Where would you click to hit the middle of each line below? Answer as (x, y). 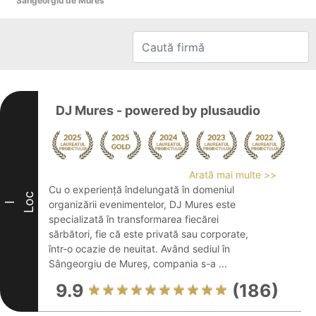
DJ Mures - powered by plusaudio (158, 110)
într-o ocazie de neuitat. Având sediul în (139, 249)
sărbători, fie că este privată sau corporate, (148, 234)
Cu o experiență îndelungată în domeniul (141, 189)
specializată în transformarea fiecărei (134, 219)
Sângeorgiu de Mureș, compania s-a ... (138, 263)
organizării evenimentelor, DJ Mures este (142, 204)
